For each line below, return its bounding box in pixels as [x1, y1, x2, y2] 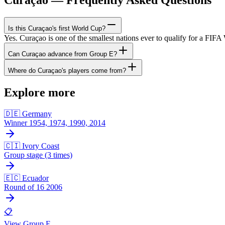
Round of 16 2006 [4, 182, 62, 191]
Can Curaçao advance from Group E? [8, 50, 117, 58]
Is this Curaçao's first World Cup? [8, 24, 105, 32]
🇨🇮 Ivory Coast [4, 141, 59, 150]
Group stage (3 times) [4, 150, 72, 159]
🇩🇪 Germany [4, 109, 52, 118]
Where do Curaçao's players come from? [8, 66, 126, 74]
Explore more [4, 85, 75, 99]
